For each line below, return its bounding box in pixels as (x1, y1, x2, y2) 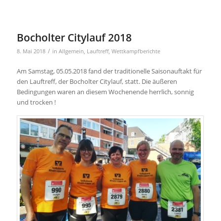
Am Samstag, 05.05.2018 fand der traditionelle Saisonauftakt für (16, 67, 202, 76)
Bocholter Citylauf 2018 (16, 31, 132, 45)
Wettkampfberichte (111, 48, 160, 55)
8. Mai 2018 (16, 48, 45, 55)
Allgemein (58, 48, 84, 55)
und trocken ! (16, 98, 56, 107)
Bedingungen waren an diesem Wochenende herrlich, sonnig (16, 87, 194, 97)
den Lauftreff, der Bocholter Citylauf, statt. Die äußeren (16, 77, 177, 86)
